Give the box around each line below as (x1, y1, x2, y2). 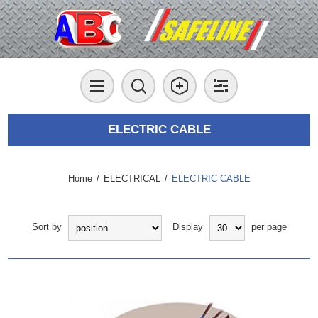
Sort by (31, 221, 62, 233)
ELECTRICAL (103, 173, 160, 184)
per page (251, 221, 287, 233)
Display (172, 221, 203, 233)
